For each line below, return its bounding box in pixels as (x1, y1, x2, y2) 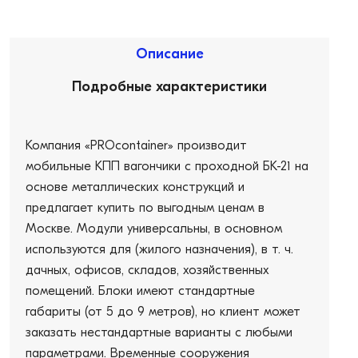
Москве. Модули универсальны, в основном (26, 221, 282, 236)
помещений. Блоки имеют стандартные (26, 284, 255, 298)
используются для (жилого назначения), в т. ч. (26, 242, 293, 257)
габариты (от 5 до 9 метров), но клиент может (26, 304, 300, 319)
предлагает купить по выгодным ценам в (26, 201, 265, 215)
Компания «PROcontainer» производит (26, 138, 247, 153)
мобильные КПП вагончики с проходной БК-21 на (26, 159, 308, 173)
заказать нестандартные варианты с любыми (26, 325, 292, 340)
